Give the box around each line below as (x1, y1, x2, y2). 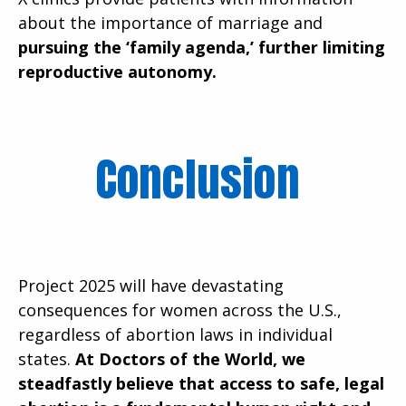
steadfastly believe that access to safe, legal (18, 372, 384, 394)
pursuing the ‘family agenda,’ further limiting (18, 35, 385, 58)
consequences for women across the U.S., (18, 298, 342, 321)
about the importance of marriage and (18, 11, 323, 34)
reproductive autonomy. (18, 60, 217, 82)
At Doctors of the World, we (75, 347, 305, 370)
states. (18, 347, 75, 370)
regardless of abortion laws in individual (18, 323, 333, 345)
